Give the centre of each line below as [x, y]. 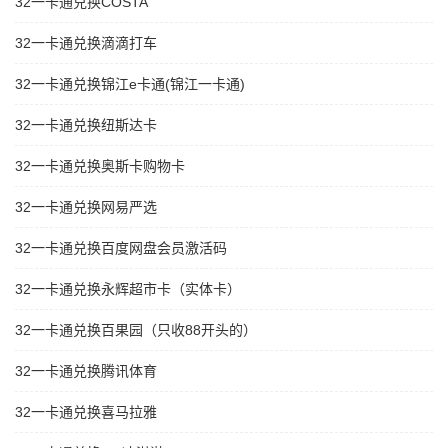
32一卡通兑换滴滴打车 [86, 43]
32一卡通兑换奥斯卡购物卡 [100, 166]
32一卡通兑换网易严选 [86, 207]
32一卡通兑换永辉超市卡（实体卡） [128, 289]
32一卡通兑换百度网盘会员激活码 [121, 248]
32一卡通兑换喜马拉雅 [86, 412]
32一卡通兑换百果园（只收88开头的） [136, 330]
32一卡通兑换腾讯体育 [86, 371]
